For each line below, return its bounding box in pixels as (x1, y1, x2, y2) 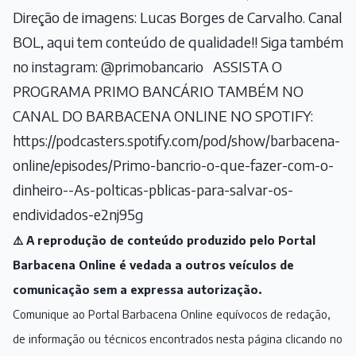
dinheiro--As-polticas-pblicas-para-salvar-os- (13, 180, 293, 199)
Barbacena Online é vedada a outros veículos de (13, 257, 294, 273)
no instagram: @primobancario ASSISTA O (13, 57, 282, 76)
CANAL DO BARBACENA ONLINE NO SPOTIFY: (13, 106, 313, 126)
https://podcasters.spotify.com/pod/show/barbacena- (13, 131, 340, 150)
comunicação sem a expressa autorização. (13, 282, 265, 297)
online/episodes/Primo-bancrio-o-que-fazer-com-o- (13, 156, 334, 175)
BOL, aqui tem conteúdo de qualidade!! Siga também (13, 33, 343, 52)
